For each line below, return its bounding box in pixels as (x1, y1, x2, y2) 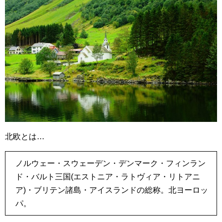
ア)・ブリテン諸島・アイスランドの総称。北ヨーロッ (15, 185, 208, 194)
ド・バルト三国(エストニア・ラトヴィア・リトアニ (15, 172, 200, 181)
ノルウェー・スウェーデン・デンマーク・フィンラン (15, 159, 206, 167)
